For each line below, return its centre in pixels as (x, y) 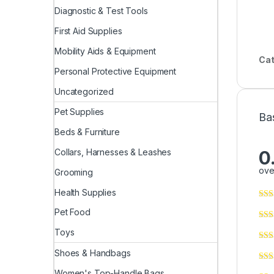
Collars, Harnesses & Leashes (113, 152)
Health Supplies (85, 192)
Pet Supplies (80, 112)
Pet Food (72, 212)
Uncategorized (84, 91)
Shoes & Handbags (93, 253)
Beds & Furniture (87, 132)
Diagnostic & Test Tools (101, 11)
